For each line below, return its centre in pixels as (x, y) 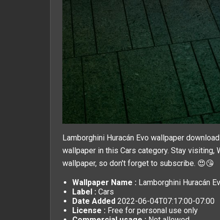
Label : (84, 192)
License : (89, 210)
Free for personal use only (152, 210)
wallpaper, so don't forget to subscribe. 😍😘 (138, 163)
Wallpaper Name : (104, 182)
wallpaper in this (91, 150)
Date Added (95, 201)
